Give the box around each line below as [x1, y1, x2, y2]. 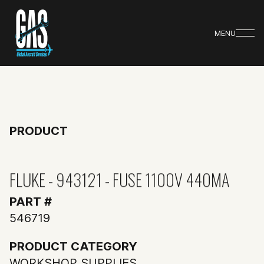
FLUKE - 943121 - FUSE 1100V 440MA [9, 167, 229, 192]
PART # [9, 194, 52, 209]
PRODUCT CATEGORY [9, 239, 137, 253]
